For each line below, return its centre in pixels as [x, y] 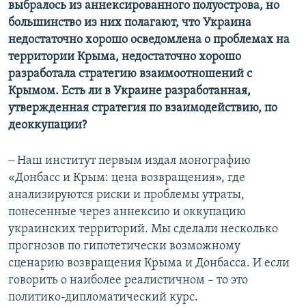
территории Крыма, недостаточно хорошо [125, 57]
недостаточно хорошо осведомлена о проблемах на [149, 40]
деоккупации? [47, 126]
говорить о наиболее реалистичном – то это [128, 281]
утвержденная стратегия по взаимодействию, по [143, 109]
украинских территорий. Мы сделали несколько [143, 229]
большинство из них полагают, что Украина [130, 23]
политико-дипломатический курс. [103, 298]
